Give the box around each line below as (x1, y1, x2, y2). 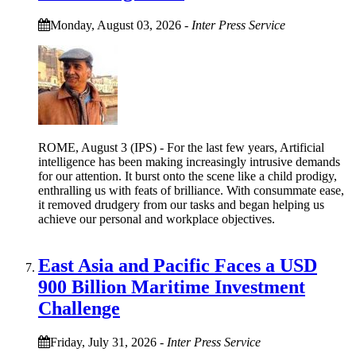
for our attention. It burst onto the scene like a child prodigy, (38, 169, 337, 184)
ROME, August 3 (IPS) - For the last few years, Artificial (38, 141, 324, 155)
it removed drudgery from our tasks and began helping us (38, 198, 324, 212)
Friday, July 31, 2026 (50, 335, 157, 350)
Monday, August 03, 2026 (50, 18, 181, 33)
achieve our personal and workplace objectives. (38, 212, 275, 226)
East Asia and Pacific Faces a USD (38, 255, 317, 277)
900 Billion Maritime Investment (38, 277, 305, 298)
